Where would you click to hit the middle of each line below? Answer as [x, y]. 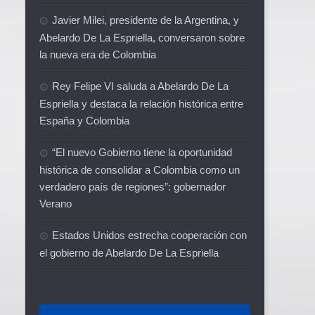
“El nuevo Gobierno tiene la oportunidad [142, 152]
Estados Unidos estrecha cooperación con [149, 235]
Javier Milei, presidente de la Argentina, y [146, 20]
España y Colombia [84, 120]
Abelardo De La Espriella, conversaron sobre [142, 37]
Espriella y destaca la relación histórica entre [141, 103]
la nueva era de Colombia [98, 54]
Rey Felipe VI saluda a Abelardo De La [140, 86]
